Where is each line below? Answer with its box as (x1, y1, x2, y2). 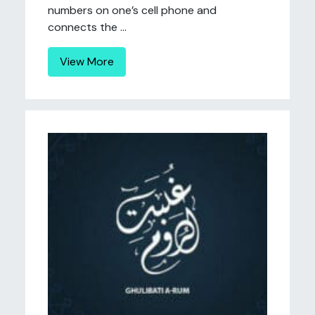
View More (60, 54, 114, 69)
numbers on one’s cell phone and (48, 3, 217, 18)
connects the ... (48, 20, 127, 34)
